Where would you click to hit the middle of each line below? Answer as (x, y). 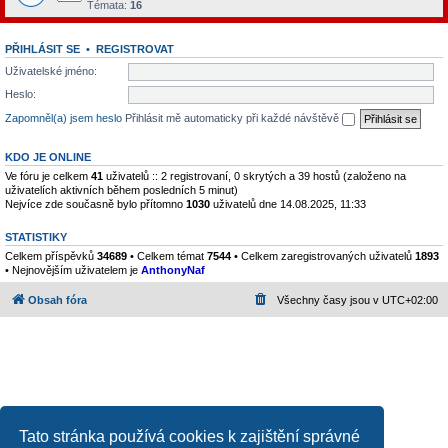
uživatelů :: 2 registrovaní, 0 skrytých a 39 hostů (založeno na (254, 175)
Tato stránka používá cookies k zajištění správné (190, 436)
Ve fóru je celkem (48, 175)
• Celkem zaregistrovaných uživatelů (323, 255)
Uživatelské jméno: (51, 70)
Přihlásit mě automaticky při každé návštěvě (233, 117)
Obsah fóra (57, 300)
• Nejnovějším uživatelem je (73, 269)
